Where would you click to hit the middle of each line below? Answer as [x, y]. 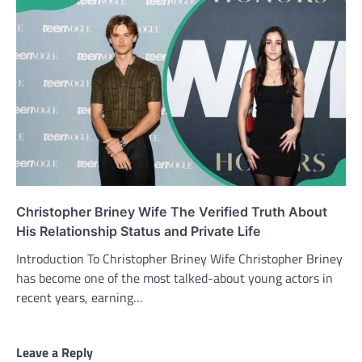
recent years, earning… [80, 297]
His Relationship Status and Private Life [139, 231]
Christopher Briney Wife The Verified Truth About [172, 211]
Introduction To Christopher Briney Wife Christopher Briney [179, 258]
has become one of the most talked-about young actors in [175, 278]
